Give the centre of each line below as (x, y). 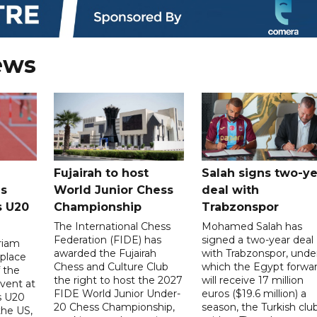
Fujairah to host (102, 173)
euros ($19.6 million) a (254, 293)
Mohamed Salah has (252, 226)
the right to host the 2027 (119, 280)
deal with (230, 190)
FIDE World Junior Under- (117, 293)
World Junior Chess (114, 190)
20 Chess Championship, (115, 307)
